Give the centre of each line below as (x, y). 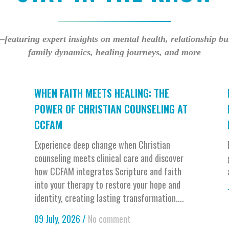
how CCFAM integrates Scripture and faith (108, 171)
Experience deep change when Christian (102, 145)
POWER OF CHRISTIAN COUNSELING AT (111, 109)
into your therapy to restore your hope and (107, 185)
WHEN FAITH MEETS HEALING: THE (102, 93)
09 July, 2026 (57, 219)
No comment (109, 219)
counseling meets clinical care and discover (109, 158)
